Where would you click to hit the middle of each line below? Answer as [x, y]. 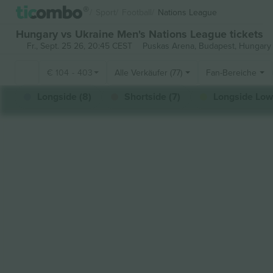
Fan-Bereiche [231, 73]
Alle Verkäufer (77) [148, 73]
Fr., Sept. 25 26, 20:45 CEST [79, 46]
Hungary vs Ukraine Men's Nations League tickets [140, 34]
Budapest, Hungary [235, 46]
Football [137, 12]
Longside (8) [64, 97]
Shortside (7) [152, 97]
